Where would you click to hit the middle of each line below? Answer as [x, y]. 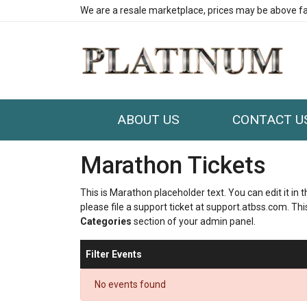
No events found [130, 284]
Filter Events [114, 254]
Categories [106, 221]
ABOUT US [149, 120]
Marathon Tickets [173, 165]
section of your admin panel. [194, 221]
